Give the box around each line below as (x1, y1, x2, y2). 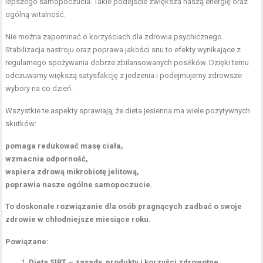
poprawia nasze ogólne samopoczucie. (5, 180, 153, 189)
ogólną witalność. (5, 9, 66, 19)
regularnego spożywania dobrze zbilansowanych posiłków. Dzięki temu (5, 58, 249, 67)
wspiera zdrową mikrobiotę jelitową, (5, 167, 140, 176)
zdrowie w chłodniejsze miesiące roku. (5, 214, 151, 224)
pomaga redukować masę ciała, (5, 141, 124, 150)
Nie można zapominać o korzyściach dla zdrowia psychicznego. (5, 32, 224, 41)
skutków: (5, 119, 37, 128)
